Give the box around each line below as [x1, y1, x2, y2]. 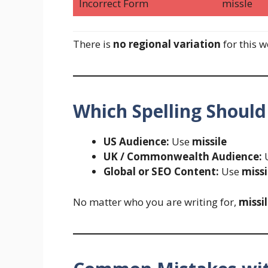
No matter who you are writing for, [73, 194, 239, 209]
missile [192, 135, 227, 149]
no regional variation [113, 37, 221, 51]
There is [73, 37, 113, 51]
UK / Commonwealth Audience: [103, 150, 262, 164]
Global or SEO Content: [103, 165, 219, 179]
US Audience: [103, 135, 169, 149]
